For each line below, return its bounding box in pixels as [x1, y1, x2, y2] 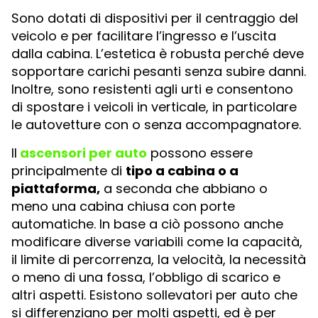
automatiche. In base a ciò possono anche [11, 214, 283, 233]
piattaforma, [11, 179, 100, 197]
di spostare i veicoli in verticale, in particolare [11, 98, 297, 116]
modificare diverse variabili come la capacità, [11, 232, 302, 251]
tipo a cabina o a [126, 161, 238, 180]
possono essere [147, 143, 253, 162]
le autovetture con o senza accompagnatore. [11, 116, 301, 134]
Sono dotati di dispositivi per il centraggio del [11, 9, 298, 28]
